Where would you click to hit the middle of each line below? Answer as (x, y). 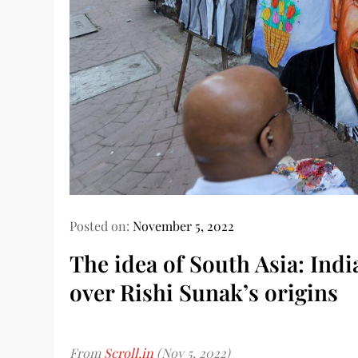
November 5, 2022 (184, 226)
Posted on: (101, 226)
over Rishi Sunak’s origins (204, 292)
